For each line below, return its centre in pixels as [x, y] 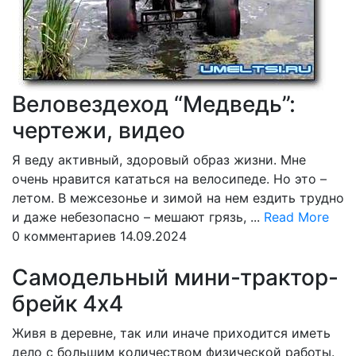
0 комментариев [64, 236]
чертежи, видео [99, 130]
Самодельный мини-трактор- [175, 277]
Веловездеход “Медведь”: [154, 104]
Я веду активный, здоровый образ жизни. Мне [159, 160]
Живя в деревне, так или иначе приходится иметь [171, 333]
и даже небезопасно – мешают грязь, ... [138, 217]
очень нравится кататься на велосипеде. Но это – [169, 179]
